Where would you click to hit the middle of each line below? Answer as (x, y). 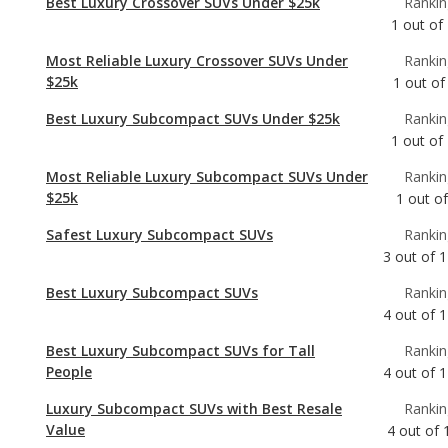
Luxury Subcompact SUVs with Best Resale (194, 319)
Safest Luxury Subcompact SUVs (159, 145)
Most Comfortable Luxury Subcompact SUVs (202, 435)
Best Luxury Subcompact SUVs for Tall (180, 261)
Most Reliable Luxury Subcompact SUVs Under (207, 87)
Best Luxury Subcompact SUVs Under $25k (193, 29)
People (69, 282)
